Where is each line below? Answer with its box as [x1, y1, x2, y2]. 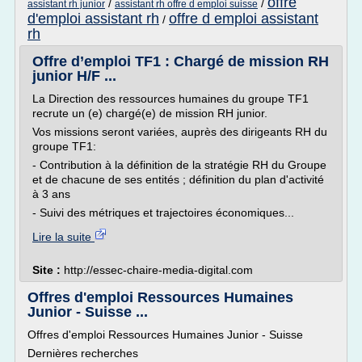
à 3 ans [32, 187, 70, 200]
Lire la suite [32, 230, 95, 243]
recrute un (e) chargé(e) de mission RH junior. [32, 107, 267, 120]
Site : [32, 263, 64, 276]
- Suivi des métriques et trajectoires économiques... [32, 206, 294, 219]
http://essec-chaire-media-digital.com [64, 263, 253, 276]
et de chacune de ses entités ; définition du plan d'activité [32, 173, 324, 186]
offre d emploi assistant [169, 11, 318, 27]
